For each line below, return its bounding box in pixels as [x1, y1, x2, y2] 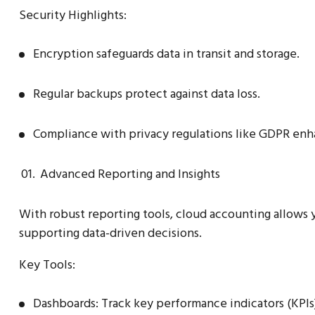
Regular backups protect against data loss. [33, 84, 260, 103]
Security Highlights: [19, 6, 127, 24]
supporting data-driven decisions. [19, 224, 202, 242]
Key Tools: [19, 255, 75, 274]
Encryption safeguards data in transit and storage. [33, 44, 300, 63]
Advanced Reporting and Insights [40, 165, 220, 183]
